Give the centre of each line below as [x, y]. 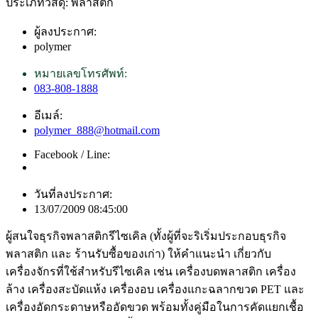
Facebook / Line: [72, 154]
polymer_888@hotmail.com [97, 130]
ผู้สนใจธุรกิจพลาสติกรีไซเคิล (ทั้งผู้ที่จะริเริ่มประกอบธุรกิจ [146, 236]
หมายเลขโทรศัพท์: [81, 73]
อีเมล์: [48, 115]
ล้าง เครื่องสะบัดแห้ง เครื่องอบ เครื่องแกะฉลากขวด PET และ [155, 289]
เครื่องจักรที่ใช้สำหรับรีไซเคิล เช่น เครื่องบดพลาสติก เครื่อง [151, 271]
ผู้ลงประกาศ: [65, 31]
